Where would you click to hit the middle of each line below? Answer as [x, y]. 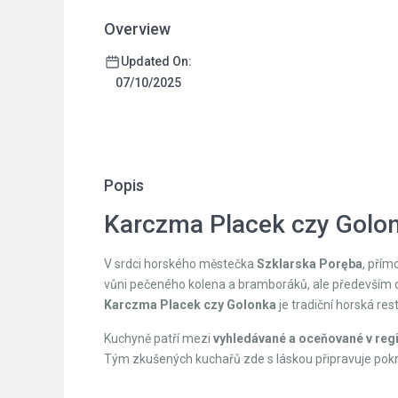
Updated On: [156, 61]
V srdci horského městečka [180, 264]
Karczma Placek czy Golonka [190, 305]
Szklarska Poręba [310, 264]
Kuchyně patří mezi [159, 338]
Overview [137, 29]
